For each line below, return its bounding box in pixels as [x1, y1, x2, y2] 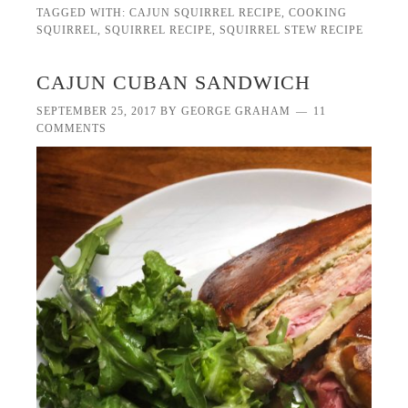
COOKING [289, 6, 348, 20]
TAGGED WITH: [36, 6, 130, 20]
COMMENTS [36, 122, 107, 136]
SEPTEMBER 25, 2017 [36, 105, 158, 118]
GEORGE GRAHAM [181, 105, 291, 118]
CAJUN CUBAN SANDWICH [36, 71, 311, 95]
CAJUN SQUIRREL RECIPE [129, 6, 282, 20]
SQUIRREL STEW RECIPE [219, 24, 364, 37]
